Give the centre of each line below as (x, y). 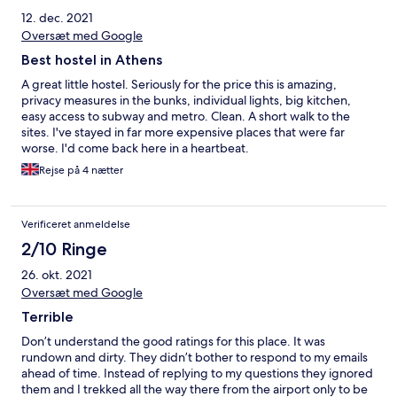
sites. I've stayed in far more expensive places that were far (183, 132)
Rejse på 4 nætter (81, 171)
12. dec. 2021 (57, 18)
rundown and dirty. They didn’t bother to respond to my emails (195, 358)
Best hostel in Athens (92, 60)
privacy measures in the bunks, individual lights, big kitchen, (186, 101)
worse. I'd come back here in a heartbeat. (135, 148)
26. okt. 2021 (57, 275)
